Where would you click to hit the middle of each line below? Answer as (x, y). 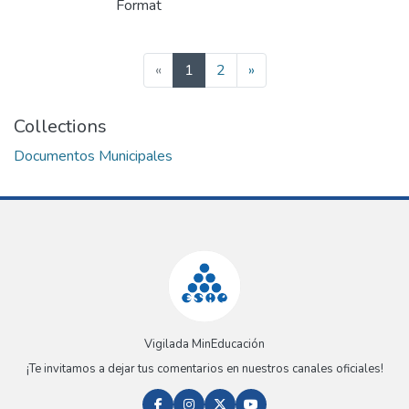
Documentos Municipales (93, 157)
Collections (60, 127)
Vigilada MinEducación (204, 345)
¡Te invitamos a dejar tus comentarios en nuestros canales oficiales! (204, 369)
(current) (219, 70)
